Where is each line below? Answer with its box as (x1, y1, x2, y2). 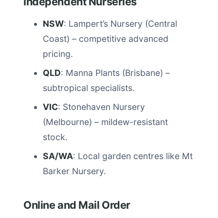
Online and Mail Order (23, 199, 130, 211)
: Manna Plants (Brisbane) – (61, 68, 170, 78)
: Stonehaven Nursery (58, 102, 145, 112)
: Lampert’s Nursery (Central (64, 18, 177, 29)
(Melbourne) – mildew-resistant (43, 117, 168, 127)
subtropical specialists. (43, 83, 135, 93)
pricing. (43, 49, 73, 59)
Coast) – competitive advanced (43, 34, 168, 44)
